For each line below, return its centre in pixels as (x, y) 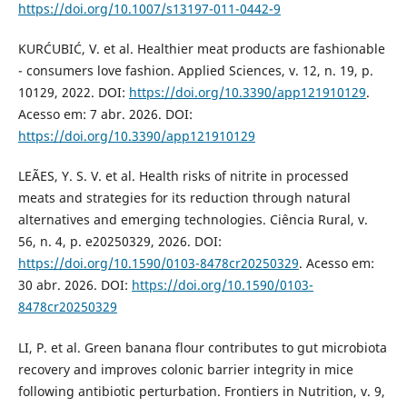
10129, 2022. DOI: (73, 93)
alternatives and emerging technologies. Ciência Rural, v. (193, 220)
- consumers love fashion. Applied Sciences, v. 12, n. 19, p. (195, 71)
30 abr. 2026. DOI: (74, 285)
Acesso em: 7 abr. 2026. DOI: (105, 114)
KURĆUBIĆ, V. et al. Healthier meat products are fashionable (201, 49)
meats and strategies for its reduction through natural (184, 198)
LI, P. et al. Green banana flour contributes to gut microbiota (202, 347)
